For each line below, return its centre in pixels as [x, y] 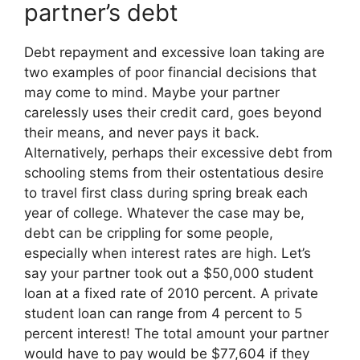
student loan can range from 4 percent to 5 [163, 313]
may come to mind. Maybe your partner [152, 92]
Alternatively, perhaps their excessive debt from [178, 152]
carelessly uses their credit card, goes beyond [173, 112]
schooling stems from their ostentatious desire [174, 172]
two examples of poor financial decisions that [170, 72]
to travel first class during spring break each [166, 192]
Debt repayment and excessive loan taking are [174, 52]
